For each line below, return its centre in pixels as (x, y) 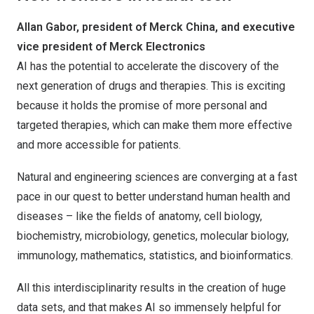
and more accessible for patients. (99, 145)
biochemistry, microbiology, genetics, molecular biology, (153, 236)
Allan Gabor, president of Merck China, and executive (156, 27)
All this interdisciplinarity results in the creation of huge (151, 288)
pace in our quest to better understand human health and (153, 197)
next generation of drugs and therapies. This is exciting (151, 86)
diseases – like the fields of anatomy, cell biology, (139, 216)
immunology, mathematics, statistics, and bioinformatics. (155, 255)
